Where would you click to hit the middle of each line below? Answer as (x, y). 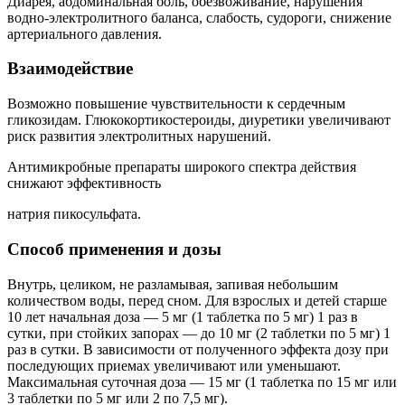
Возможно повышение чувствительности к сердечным (176, 104)
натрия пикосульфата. (74, 214)
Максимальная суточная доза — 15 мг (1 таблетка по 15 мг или (202, 381)
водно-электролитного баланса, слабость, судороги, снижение (199, 17)
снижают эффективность (84, 184)
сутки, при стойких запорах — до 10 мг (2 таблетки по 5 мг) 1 (199, 333)
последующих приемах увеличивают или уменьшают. (174, 365)
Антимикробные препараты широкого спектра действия (182, 167)
